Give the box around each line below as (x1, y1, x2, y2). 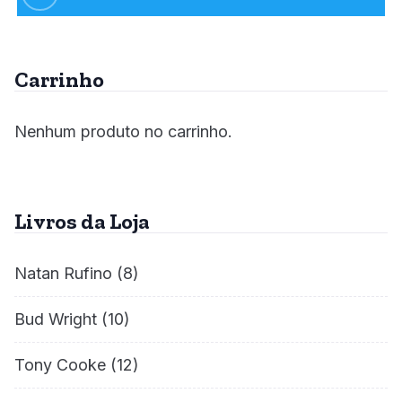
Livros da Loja (14, 208, 150, 235)
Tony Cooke (14, 355, 106, 375)
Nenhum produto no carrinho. (14, 122, 232, 142)
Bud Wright (14, 310, 97, 329)
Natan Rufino (14, 264, 112, 284)
